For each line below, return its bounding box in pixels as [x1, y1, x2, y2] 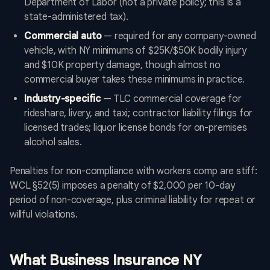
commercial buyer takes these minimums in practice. [24, 74, 245, 86]
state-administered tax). [24, 11, 128, 24]
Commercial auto [24, 30, 102, 43]
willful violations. [10, 209, 78, 221]
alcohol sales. [24, 136, 82, 149]
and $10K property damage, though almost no [24, 59, 221, 72]
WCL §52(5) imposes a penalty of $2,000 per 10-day [10, 180, 235, 192]
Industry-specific [24, 93, 101, 105]
